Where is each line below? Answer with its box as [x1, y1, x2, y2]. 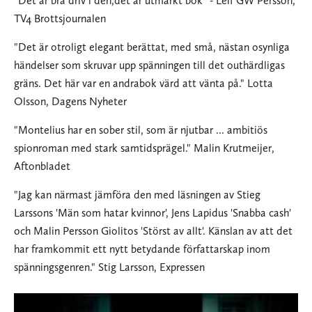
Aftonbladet [14, 159, 70, 173]
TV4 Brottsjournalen [14, 11, 106, 25]
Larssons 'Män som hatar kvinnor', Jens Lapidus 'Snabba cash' [14, 205, 291, 219]
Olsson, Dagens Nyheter [14, 94, 127, 108]
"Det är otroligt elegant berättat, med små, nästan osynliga [14, 40, 290, 54]
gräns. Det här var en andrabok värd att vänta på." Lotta [14, 76, 273, 90]
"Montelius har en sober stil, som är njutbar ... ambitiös [14, 123, 267, 136]
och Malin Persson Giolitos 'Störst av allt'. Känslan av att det [14, 224, 292, 237]
